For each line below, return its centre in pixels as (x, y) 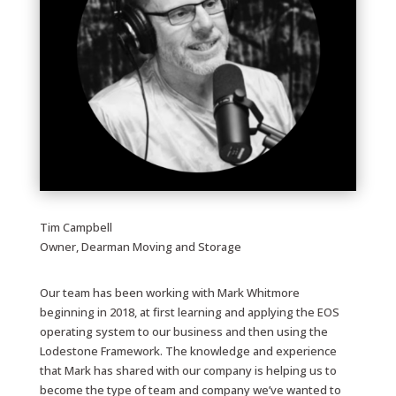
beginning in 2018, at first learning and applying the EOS (189, 312)
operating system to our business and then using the (183, 332)
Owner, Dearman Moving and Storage (140, 247)
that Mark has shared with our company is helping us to (188, 371)
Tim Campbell (76, 228)
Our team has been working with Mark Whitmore (169, 293)
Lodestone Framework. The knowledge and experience (188, 351)
